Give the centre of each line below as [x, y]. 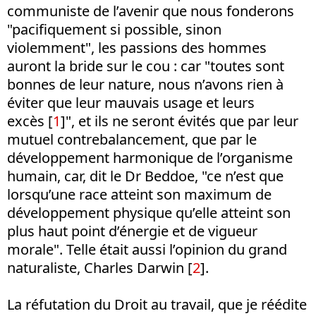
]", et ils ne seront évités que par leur [180, 121]
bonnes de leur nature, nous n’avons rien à [145, 84]
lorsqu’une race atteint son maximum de [139, 194]
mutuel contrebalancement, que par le [132, 139]
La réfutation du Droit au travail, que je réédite [157, 304]
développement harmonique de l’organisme [150, 158]
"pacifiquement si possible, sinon [114, 29]
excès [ [30, 121]
